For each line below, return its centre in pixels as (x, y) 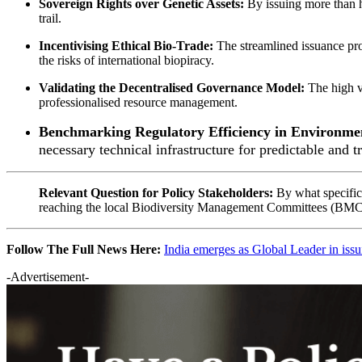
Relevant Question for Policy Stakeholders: (158, 192)
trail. (50, 18)
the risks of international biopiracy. (126, 60)
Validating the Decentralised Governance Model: (172, 87)
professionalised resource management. (138, 102)
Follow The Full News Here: (85, 249)
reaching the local (85, 207)
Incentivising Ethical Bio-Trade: (126, 45)
